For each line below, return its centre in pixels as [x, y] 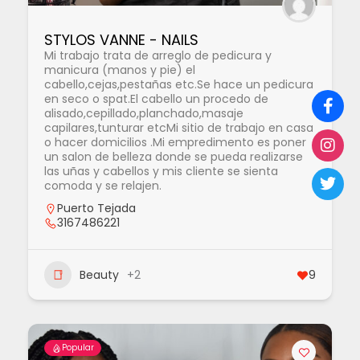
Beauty [99, 274]
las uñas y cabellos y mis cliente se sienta [161, 171]
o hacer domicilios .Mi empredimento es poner [175, 142]
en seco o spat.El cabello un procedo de [156, 99]
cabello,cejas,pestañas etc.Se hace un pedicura [179, 84]
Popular [78, 348]
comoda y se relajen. [103, 186]
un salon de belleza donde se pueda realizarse [174, 157]
